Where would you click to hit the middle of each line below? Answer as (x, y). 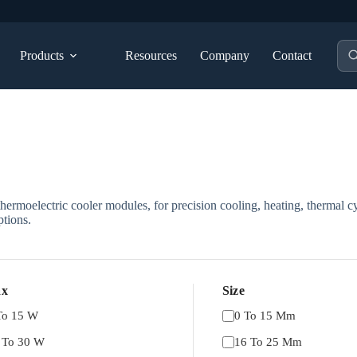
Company (225, 55)
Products (42, 55)
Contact (292, 55)
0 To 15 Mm (265, 316)
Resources (151, 55)
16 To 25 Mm (268, 341)
